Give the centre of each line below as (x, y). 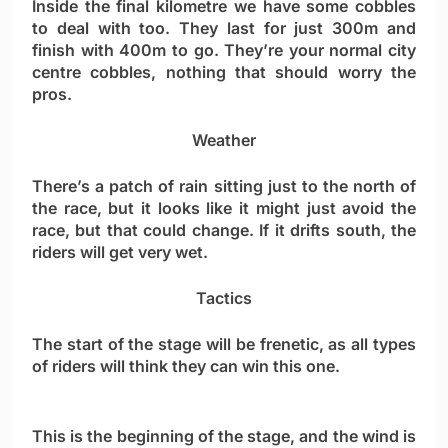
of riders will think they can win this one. (186, 366)
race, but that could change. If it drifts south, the (224, 230)
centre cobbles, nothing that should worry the (224, 72)
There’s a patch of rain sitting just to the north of (224, 186)
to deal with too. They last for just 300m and (224, 28)
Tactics (224, 298)
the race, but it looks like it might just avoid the (224, 208)
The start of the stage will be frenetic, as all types (224, 344)
